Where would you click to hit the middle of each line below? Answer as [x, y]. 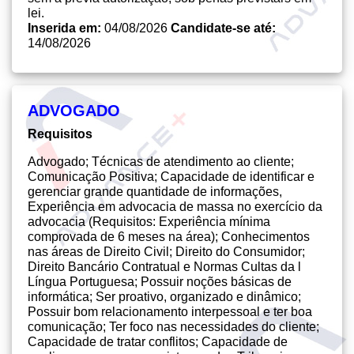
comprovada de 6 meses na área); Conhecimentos [169, 237]
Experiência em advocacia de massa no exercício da [175, 207]
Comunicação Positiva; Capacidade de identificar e [171, 177]
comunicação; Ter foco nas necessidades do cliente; [173, 327]
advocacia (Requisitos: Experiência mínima [149, 222]
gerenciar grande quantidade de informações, [155, 192]
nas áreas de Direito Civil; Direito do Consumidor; [166, 252]
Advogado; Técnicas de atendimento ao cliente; [161, 162]
